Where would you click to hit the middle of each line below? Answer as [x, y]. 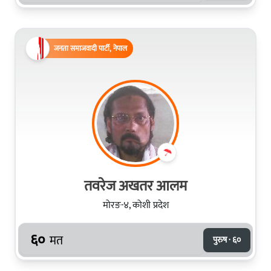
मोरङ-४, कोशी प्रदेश [135, 205]
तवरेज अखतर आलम [135, 186]
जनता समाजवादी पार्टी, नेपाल [90, 48]
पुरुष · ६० [227, 240]
